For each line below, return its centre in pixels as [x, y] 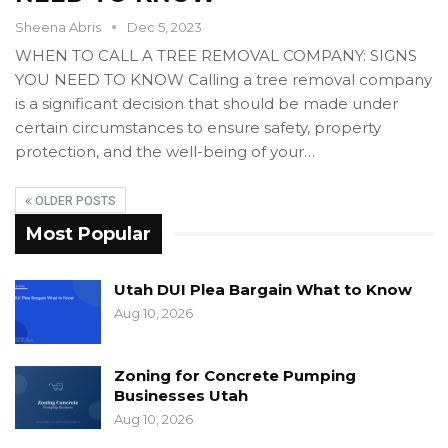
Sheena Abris [59, 26]
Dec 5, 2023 [164, 26]
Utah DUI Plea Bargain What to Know [263, 290]
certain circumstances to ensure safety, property [198, 127]
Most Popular [88, 233]
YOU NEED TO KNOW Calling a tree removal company [223, 79]
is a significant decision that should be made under [206, 103]
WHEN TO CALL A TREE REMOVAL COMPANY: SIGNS [216, 55]
